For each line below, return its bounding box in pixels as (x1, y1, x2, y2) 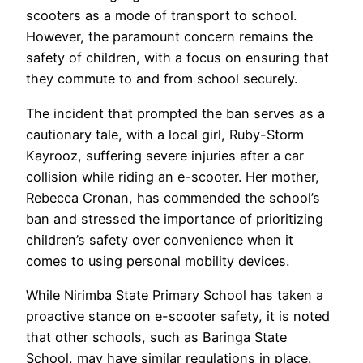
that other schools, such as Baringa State (26, 328, 287, 345)
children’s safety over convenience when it (26, 231, 293, 248)
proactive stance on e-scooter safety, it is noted (26, 307, 330, 324)
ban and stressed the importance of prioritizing (26, 210, 323, 227)
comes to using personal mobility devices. (26, 252, 289, 269)
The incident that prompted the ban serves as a (26, 105, 325, 122)
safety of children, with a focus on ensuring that (26, 49, 329, 66)
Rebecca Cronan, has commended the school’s (26, 189, 320, 206)
